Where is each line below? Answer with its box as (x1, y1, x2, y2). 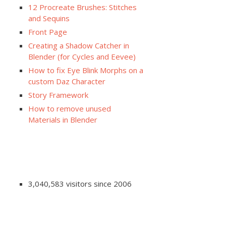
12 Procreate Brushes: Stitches (28, 2, 137, 13)
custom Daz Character (28, 76, 105, 87)
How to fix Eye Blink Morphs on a (28, 65, 143, 76)
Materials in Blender (28, 115, 97, 125)
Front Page (28, 27, 67, 37)
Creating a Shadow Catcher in (28, 40, 129, 51)
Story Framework (28, 90, 88, 100)
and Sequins (28, 13, 70, 24)
